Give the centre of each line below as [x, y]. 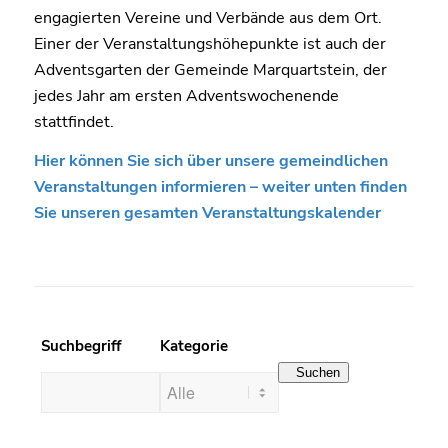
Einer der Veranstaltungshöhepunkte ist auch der [209, 43]
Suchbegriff [80, 345]
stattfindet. [73, 121]
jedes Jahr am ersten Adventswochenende [186, 95]
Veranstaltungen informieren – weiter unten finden [220, 187]
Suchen [318, 372]
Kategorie [193, 345]
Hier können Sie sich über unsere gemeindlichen [210, 161]
